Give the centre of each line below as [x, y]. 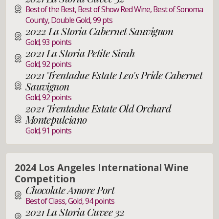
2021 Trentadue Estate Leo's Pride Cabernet [114, 75]
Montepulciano [56, 119]
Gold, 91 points [48, 130]
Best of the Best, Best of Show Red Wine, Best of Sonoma [114, 9]
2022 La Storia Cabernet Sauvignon [99, 31]
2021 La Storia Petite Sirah [80, 53]
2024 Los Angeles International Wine [101, 167]
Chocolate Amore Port [70, 189]
